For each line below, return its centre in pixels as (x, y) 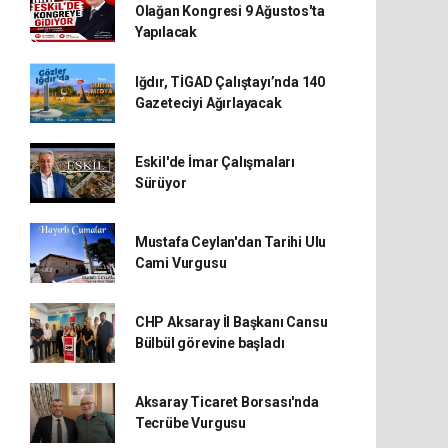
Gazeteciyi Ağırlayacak (208, 103)
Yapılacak (166, 32)
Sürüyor (160, 183)
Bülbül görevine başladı (209, 343)
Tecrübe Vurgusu (190, 423)
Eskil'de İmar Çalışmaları (215, 162)
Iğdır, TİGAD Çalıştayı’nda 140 (230, 82)
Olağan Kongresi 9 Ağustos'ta (229, 11)
